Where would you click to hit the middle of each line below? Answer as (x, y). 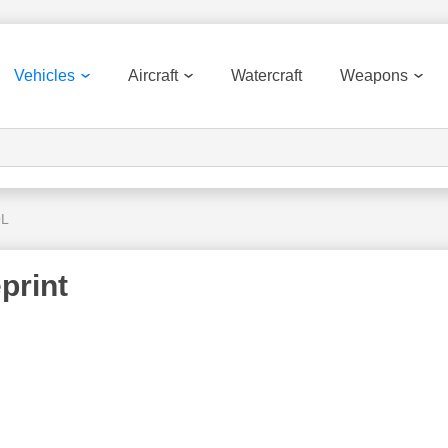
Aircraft (153, 75)
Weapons (374, 75)
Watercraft (266, 75)
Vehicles (44, 75)
